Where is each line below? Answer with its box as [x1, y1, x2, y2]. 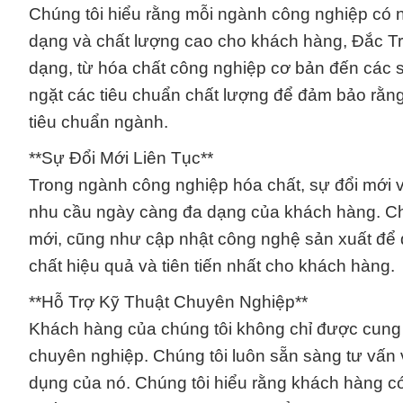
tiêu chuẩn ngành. [29, 112, 168, 131]
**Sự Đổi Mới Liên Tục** [29, 148, 213, 167]
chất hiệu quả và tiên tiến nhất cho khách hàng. [29, 255, 395, 275]
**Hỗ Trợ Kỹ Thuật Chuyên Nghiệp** [29, 291, 308, 311]
